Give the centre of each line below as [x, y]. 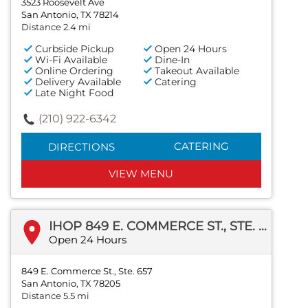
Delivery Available [78, 82]
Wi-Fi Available [71, 60]
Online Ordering [74, 71]
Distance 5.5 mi [55, 296]
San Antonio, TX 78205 [71, 284]
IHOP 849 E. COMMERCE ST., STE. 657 [263, 227]
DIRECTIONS [81, 147]
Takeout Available [197, 71]
